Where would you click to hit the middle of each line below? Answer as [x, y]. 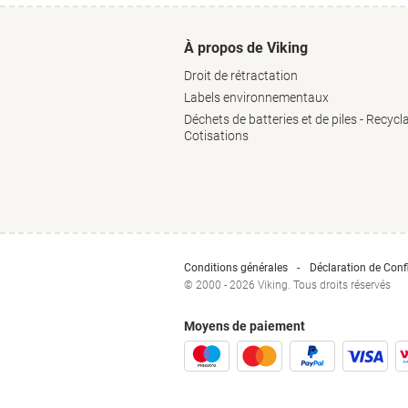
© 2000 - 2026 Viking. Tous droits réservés [287, 285]
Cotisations [216, 136]
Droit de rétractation [241, 76]
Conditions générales [236, 268]
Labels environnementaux [256, 97]
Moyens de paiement [245, 326]
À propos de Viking [246, 48]
